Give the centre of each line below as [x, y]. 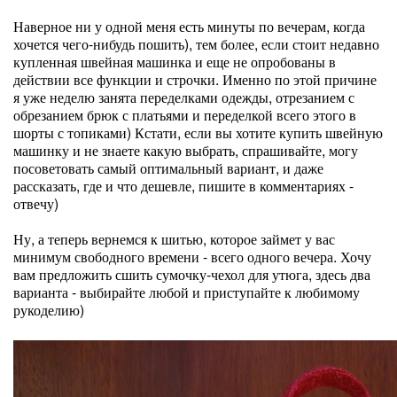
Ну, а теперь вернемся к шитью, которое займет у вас [174, 239]
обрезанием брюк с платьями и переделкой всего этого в [185, 115]
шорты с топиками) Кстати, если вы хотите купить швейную [198, 132]
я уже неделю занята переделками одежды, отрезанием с [184, 97]
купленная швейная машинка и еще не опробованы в [175, 62]
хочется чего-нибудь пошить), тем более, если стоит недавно [196, 44]
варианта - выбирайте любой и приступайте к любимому [187, 292]
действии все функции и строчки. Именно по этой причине [195, 79]
